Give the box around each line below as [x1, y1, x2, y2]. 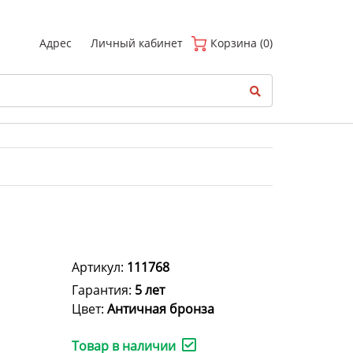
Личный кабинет [91, 35, 183, 50]
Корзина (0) [207, 35, 273, 50]
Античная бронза [107, 300, 214, 318]
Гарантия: [72, 281, 135, 299]
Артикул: [72, 258, 127, 277]
